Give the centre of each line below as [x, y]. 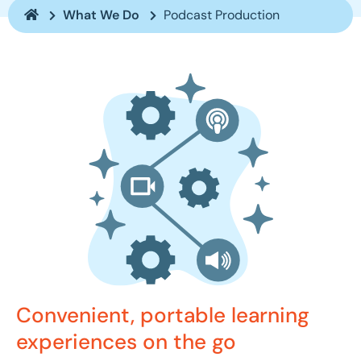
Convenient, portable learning [163, 315]
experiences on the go [126, 342]
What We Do [101, 15]
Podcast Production [220, 15]
